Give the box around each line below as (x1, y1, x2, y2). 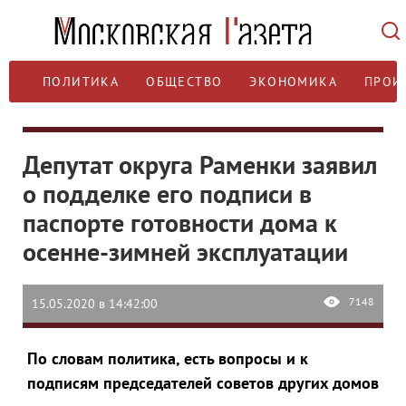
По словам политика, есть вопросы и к (27, 348, 308, 369)
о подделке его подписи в (23, 177, 312, 210)
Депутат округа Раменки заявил (23, 148, 377, 181)
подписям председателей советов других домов (27, 372, 379, 393)
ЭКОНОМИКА (249, 73, 338, 90)
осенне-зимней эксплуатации (23, 235, 348, 268)
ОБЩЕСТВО (146, 73, 223, 90)
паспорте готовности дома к (23, 206, 337, 239)
